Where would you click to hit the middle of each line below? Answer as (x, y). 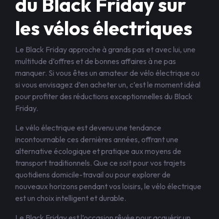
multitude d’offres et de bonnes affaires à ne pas (96, 61)
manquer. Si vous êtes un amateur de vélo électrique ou (107, 73)
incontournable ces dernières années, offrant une (97, 139)
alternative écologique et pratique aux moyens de (98, 151)
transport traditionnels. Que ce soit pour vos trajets (100, 163)
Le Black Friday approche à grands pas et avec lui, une (105, 49)
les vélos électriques (104, 28)
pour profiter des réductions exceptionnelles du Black (104, 96)
